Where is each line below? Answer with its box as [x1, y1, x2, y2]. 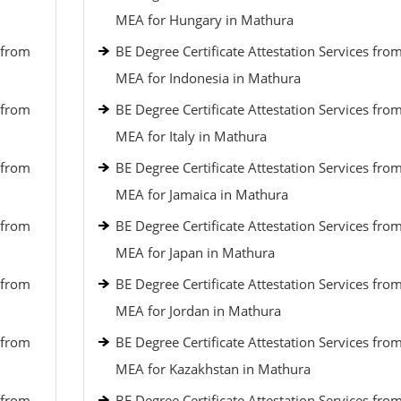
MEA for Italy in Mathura [115, 127, 267, 145]
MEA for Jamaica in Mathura [115, 185, 288, 203]
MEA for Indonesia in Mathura [115, 69, 301, 87]
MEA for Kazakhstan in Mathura [115, 360, 311, 378]
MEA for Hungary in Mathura [115, 11, 294, 29]
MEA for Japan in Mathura [115, 243, 275, 261]
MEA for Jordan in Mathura [115, 302, 281, 320]
